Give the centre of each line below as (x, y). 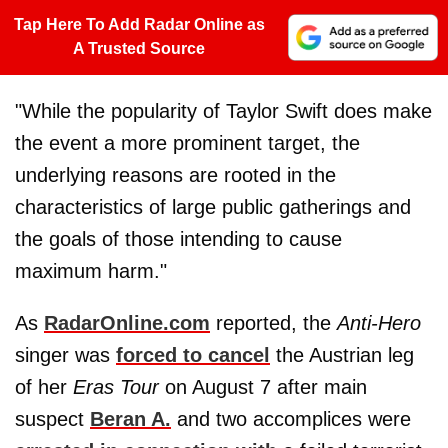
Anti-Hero (379, 323)
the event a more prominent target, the (187, 143)
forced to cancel (193, 355)
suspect (52, 419)
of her (44, 387)
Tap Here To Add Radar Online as (139, 25)
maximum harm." (91, 271)
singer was (65, 355)
